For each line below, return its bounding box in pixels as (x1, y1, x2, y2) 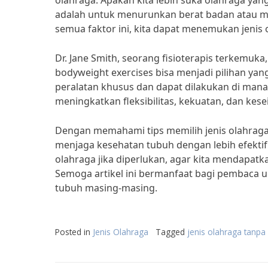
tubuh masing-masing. (55, 181, 157, 194)
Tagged (156, 226, 187, 237)
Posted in (55, 226, 93, 237)
